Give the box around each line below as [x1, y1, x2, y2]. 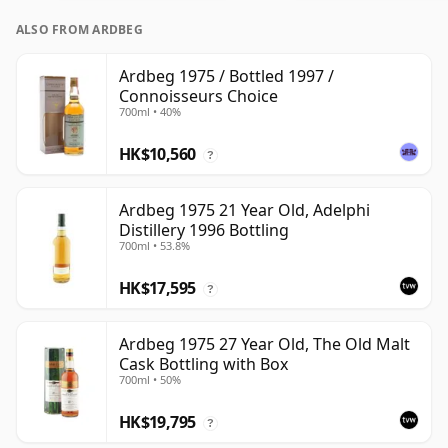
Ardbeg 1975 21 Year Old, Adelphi [119, 199, 370, 222]
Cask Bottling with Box [119, 353, 288, 376]
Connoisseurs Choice [119, 85, 278, 108]
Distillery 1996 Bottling [119, 219, 289, 242]
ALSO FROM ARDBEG [16, 21, 143, 39]
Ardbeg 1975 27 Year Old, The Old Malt [119, 333, 410, 356]
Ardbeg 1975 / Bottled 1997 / [119, 65, 334, 88]
